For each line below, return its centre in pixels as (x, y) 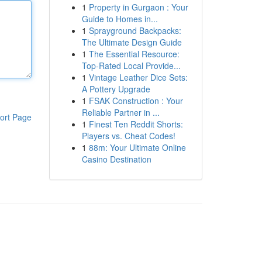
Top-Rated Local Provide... (131, 65)
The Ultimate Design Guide (132, 42)
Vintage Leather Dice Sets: (138, 77)
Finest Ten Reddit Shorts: (136, 124)
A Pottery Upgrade (116, 89)
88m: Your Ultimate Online (137, 147)
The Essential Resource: (134, 54)
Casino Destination (116, 159)
